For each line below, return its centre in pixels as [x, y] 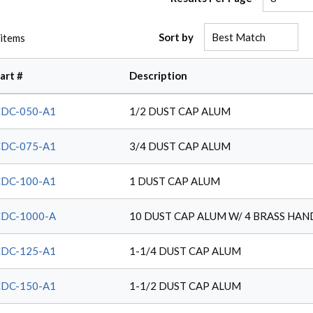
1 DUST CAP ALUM [175, 181]
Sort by [176, 37]
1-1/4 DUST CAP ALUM [185, 251]
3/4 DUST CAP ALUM [180, 146]
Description [158, 75]
